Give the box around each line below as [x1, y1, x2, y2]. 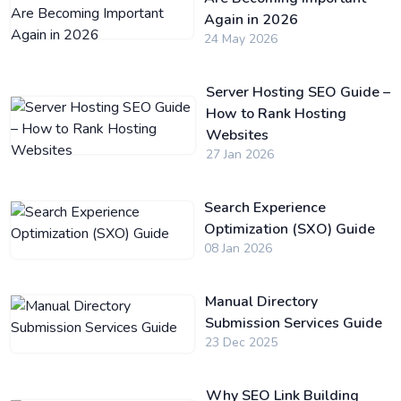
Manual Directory [204, 292, 318, 311]
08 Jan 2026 [204, 240, 273, 257]
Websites [206, 125, 269, 145]
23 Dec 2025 [204, 334, 277, 351]
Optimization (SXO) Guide [204, 219, 376, 239]
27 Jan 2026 [206, 146, 274, 163]
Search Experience [204, 198, 327, 218]
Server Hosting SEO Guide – [206, 82, 390, 102]
